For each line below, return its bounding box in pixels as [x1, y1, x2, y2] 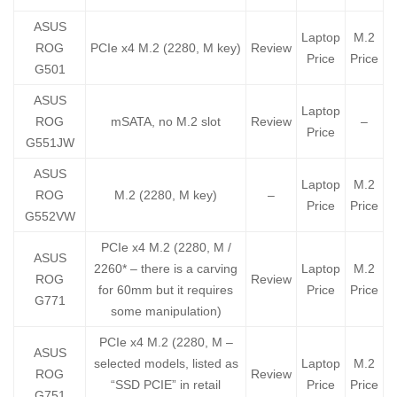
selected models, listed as [93, 356, 238, 371]
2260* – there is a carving [94, 261, 237, 276]
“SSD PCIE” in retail [111, 378, 221, 393]
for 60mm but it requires [98, 283, 233, 298]
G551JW [25, 136, 74, 151]
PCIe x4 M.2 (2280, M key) [90, 41, 241, 56]
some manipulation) [110, 304, 222, 319]
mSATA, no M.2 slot [111, 114, 221, 129]
